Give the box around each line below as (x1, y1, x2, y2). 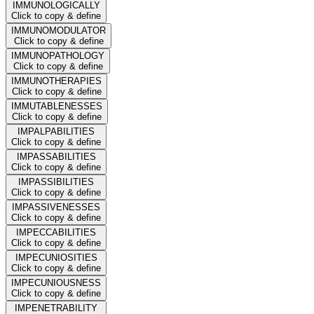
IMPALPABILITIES (18, 125, 95, 137)
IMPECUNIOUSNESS (11, 277, 101, 288)
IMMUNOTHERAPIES (11, 75, 102, 86)
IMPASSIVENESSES (12, 201, 100, 212)
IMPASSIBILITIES (18, 176, 94, 187)
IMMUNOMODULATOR (11, 25, 106, 36)
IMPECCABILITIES (16, 226, 96, 238)
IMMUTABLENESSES (11, 100, 102, 111)
